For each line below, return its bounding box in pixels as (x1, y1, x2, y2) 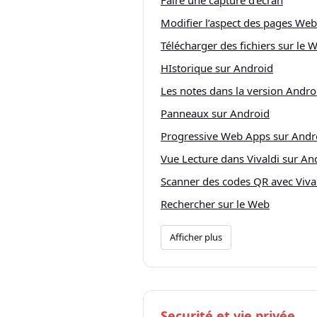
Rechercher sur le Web (161, 197, 270, 211)
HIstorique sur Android (161, 61, 273, 75)
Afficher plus (170, 231, 222, 243)
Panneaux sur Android (161, 106, 270, 120)
